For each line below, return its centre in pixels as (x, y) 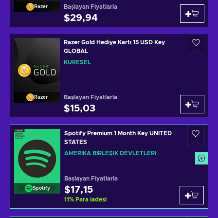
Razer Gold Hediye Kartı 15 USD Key (114, 42)
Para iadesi (91, 200)
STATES (76, 142)
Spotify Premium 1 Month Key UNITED (118, 133)
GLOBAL (76, 51)
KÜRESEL (77, 62)
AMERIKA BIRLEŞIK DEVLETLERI (110, 153)
